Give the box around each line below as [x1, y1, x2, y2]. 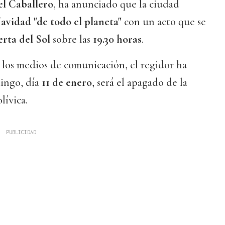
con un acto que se [122, 15, 206, 29]
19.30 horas [93, 33, 142, 46]
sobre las [50, 33, 93, 46]
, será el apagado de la [92, 76, 187, 89]
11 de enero [39, 76, 92, 89]
